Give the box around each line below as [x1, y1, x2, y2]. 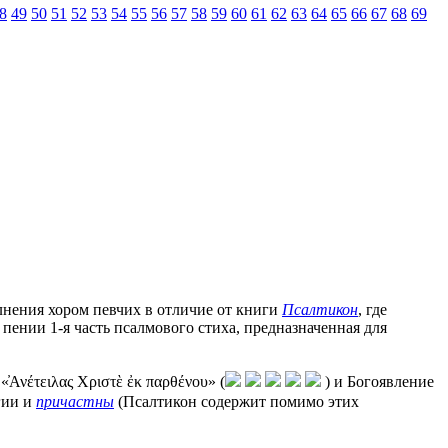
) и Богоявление [321, 372, 434, 390]
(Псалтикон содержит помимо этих [114, 392, 359, 410]
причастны [36, 392, 114, 410]
